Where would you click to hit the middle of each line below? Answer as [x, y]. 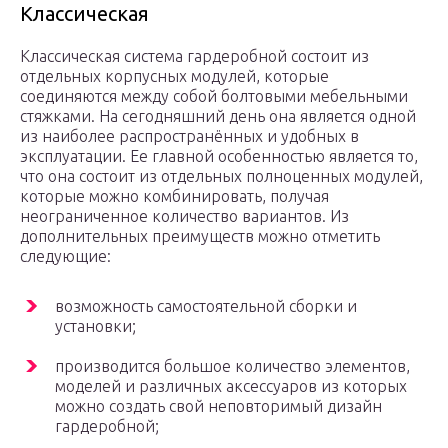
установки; [95, 326]
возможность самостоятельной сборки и [206, 306]
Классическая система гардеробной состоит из [194, 56]
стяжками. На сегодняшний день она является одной [218, 116]
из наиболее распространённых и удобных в [189, 136]
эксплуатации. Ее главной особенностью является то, [219, 156]
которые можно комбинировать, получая [174, 196]
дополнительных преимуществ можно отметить [200, 236]
